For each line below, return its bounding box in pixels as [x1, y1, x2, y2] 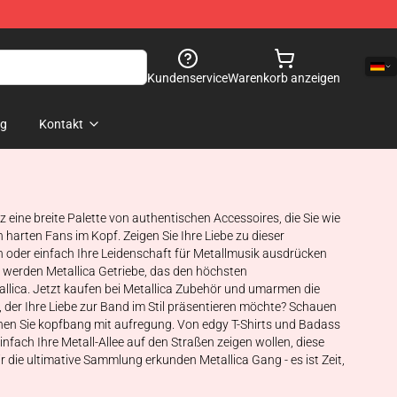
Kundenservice [147, 71, 228, 85]
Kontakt [39, 117, 83, 131]
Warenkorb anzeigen [228, 71, 340, 85]
